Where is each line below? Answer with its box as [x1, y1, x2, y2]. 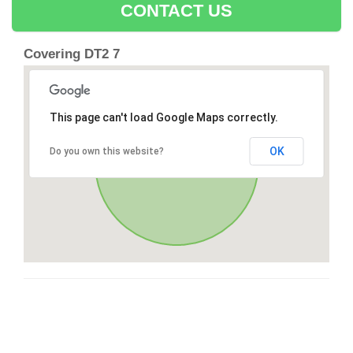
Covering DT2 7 [24, 46, 120, 62]
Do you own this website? [49, 146, 164, 158]
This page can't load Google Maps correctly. [49, 111, 278, 124]
